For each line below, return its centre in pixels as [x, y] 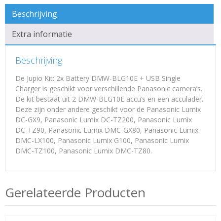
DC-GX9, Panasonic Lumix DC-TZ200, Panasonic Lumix [104, 119]
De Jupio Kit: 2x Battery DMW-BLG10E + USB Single [98, 78]
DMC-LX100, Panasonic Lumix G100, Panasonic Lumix [102, 140]
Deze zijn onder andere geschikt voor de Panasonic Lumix [108, 109]
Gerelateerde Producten [75, 192]
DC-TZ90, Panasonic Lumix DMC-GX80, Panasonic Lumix [107, 130]
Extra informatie [42, 34]
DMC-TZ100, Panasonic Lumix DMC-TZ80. [84, 150]
